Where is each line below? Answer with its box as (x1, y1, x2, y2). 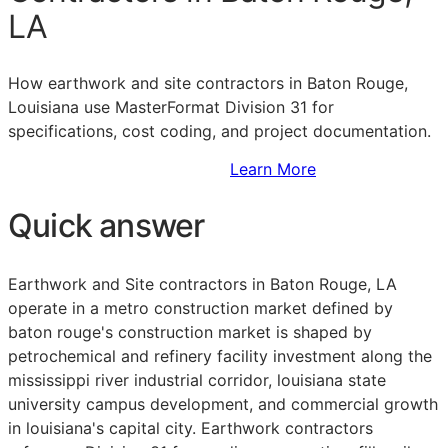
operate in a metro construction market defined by (8, 298, 393, 319)
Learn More (230, 159, 316, 180)
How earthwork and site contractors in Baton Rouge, (8, 73, 408, 94)
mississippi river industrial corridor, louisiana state (8, 370, 386, 391)
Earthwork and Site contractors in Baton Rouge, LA (8, 274, 397, 295)
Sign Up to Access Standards (8, 159, 230, 180)
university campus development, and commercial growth (8, 394, 438, 415)
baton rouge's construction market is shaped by (8, 322, 372, 343)
